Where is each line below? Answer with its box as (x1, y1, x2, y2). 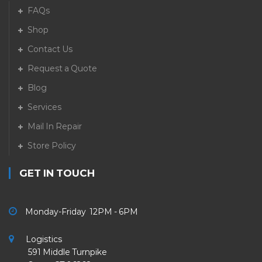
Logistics (24, 234, 62, 245)
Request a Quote (27, 63, 97, 74)
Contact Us (27, 44, 73, 55)
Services (27, 102, 61, 113)
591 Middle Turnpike (9, 247, 107, 258)
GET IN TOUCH (19, 167, 95, 180)
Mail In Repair (27, 121, 82, 132)
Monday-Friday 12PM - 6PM (22, 206, 138, 218)
